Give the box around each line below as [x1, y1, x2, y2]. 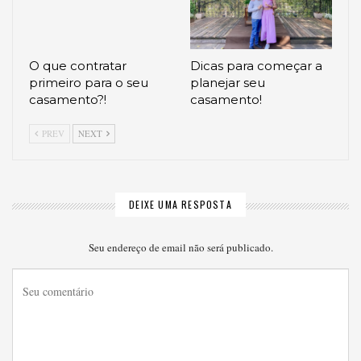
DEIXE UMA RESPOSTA [129, 197, 232, 212]
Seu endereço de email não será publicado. [88, 239, 273, 255]
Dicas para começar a [190, 58, 322, 74]
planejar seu [190, 75, 265, 91]
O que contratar [29, 58, 127, 74]
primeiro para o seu [29, 75, 148, 91]
